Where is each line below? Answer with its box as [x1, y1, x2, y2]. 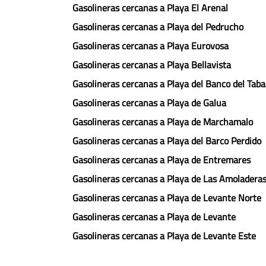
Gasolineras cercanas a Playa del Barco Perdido [72, 134, 261, 148]
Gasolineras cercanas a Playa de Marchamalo [72, 115, 253, 129]
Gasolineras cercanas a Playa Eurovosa [72, 39, 229, 53]
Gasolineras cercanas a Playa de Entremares [72, 153, 251, 167]
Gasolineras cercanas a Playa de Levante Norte [72, 191, 261, 205]
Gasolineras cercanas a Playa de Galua [72, 96, 226, 110]
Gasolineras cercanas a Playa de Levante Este [72, 229, 256, 243]
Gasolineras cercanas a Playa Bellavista [72, 58, 231, 72]
